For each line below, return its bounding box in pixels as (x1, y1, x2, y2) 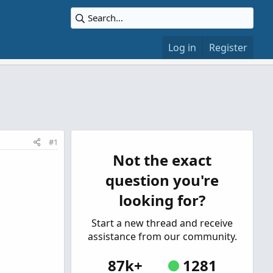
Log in (168, 41, 196, 54)
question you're (105, 170, 219, 190)
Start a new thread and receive (91, 216, 233, 230)
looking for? (119, 190, 205, 210)
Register (209, 41, 247, 54)
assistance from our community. (87, 230, 237, 243)
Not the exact (113, 150, 211, 170)
